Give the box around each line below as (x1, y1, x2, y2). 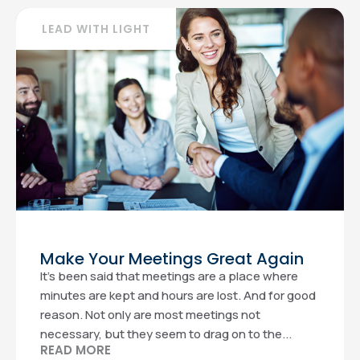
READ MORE (40, 342, 111, 358)
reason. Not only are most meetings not (40, 306, 260, 323)
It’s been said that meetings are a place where (40, 268, 298, 284)
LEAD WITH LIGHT (42, 21, 150, 37)
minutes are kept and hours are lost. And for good (40, 287, 316, 304)
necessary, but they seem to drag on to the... (40, 325, 292, 342)
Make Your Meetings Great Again (40, 247, 304, 270)
